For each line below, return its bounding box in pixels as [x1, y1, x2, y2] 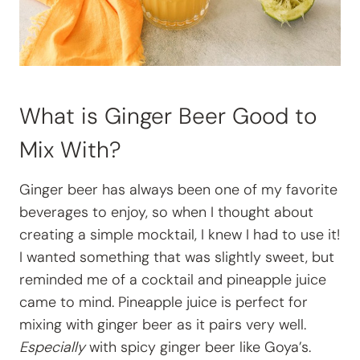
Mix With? [19, 135, 121, 166]
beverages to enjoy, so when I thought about [19, 202, 313, 223]
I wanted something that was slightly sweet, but [19, 247, 334, 268]
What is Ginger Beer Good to [19, 101, 317, 132]
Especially [19, 337, 85, 358]
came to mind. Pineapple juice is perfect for [19, 292, 308, 313]
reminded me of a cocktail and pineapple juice [19, 270, 326, 290]
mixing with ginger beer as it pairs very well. [19, 315, 306, 335]
